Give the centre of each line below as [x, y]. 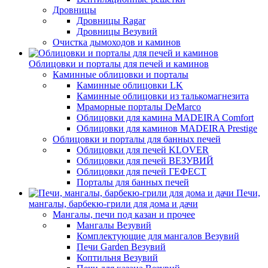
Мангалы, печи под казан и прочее [124, 214]
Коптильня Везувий [117, 258]
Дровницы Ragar [111, 21]
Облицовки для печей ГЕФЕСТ [141, 171]
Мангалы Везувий [114, 225]
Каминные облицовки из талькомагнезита [163, 96]
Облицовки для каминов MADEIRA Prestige [167, 128]
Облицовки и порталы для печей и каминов [119, 64]
